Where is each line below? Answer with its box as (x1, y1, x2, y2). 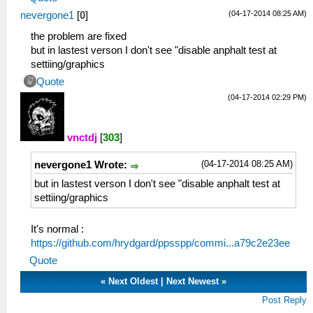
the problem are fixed (31, 31, 126, 43)
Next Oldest (108, 275, 159, 286)
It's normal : (31, 223, 84, 235)
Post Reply (262, 294, 307, 305)
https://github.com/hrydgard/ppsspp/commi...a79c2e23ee (31, 237, 290, 249)
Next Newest (166, 275, 219, 286)
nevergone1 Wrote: (34, 159, 130, 171)
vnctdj (67, 132, 97, 144)
